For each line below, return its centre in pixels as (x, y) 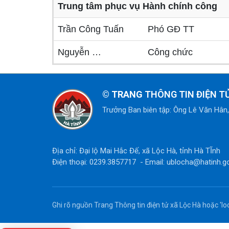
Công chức (170, 52)
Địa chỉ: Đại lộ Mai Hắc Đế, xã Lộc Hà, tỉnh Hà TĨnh (136, 151)
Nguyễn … (79, 52)
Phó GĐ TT (171, 29)
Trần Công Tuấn (91, 29)
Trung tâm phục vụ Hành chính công (138, 6)
